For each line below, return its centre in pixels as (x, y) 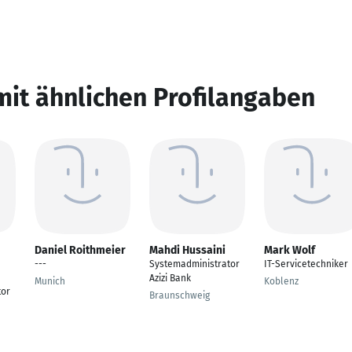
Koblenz (281, 281)
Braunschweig (180, 295)
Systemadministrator (194, 264)
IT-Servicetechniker (306, 264)
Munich (50, 281)
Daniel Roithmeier (80, 250)
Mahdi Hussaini (187, 250)
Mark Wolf (290, 250)
